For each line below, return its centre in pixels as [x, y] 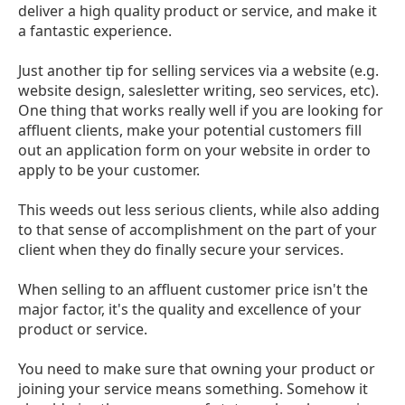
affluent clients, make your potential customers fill [190, 130]
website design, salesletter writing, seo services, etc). [198, 90]
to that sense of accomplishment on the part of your [198, 229]
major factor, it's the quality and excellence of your [190, 309]
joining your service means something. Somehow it [193, 388]
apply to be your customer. [109, 170]
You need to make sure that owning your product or [197, 368]
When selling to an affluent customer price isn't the [193, 289]
